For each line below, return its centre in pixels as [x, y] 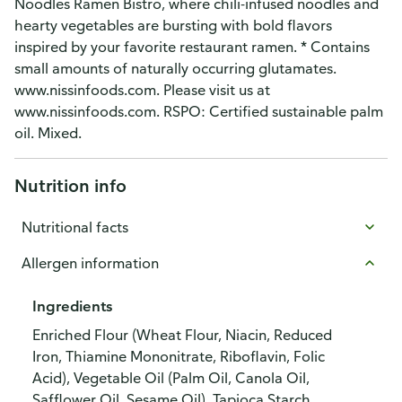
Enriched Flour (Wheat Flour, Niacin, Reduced [182, 335]
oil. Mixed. [48, 133]
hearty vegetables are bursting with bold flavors [173, 25]
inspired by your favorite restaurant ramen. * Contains [192, 47]
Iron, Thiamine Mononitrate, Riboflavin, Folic [179, 356]
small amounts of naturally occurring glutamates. [175, 68]
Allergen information [90, 263]
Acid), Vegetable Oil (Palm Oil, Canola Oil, [171, 378]
